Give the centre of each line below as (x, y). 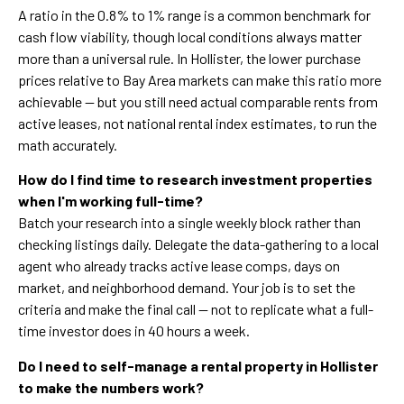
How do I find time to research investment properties (195, 179)
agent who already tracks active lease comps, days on (179, 266)
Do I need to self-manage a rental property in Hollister (198, 365)
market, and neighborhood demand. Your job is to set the (187, 288)
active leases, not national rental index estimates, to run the (197, 123)
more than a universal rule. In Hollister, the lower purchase (189, 58)
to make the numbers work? (111, 387)
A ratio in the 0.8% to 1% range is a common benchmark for (194, 14)
